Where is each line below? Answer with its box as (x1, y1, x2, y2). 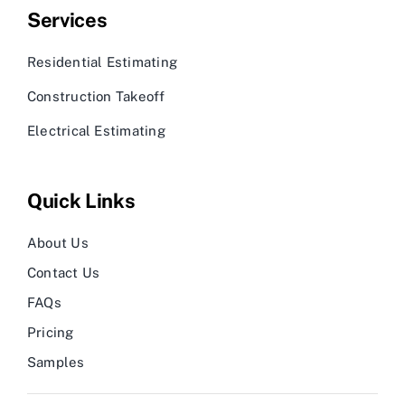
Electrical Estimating (27, 123, 165, 139)
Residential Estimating (27, 54, 177, 71)
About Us (27, 235, 89, 251)
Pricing (27, 325, 74, 341)
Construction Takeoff (27, 89, 165, 105)
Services (27, 8, 108, 33)
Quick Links (27, 189, 136, 213)
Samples (27, 354, 85, 371)
